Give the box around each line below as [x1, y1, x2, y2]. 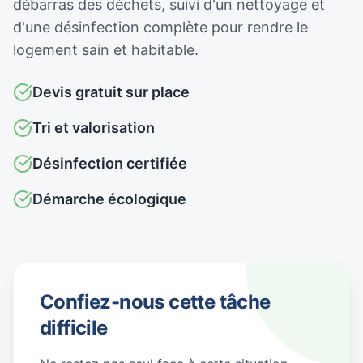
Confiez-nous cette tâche [40, 290, 271, 314]
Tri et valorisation [32, 119, 155, 136]
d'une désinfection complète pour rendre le [13, 19, 308, 36]
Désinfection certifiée [32, 155, 187, 172]
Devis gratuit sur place [32, 83, 190, 100]
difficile [40, 316, 108, 340]
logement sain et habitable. [13, 41, 199, 58]
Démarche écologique [32, 190, 186, 207]
